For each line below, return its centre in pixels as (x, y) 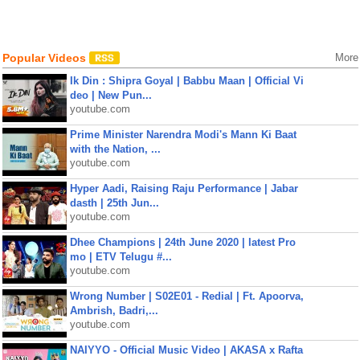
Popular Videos (45, 58)
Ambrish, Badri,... (114, 311)
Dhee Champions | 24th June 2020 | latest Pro (182, 242)
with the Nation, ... (115, 149)
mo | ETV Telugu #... (121, 257)
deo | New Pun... (110, 95)
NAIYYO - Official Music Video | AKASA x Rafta (186, 350)
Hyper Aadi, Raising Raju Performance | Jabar (184, 188)
